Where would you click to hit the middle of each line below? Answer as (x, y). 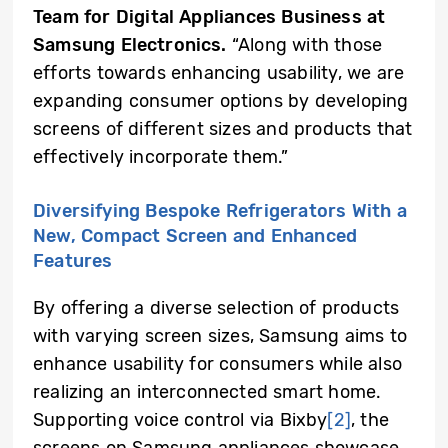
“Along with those (304, 45)
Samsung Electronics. (130, 45)
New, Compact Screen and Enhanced (195, 236)
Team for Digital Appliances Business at (209, 17)
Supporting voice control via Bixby (180, 420)
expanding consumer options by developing (221, 101)
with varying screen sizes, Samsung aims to (220, 336)
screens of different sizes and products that (223, 129)
